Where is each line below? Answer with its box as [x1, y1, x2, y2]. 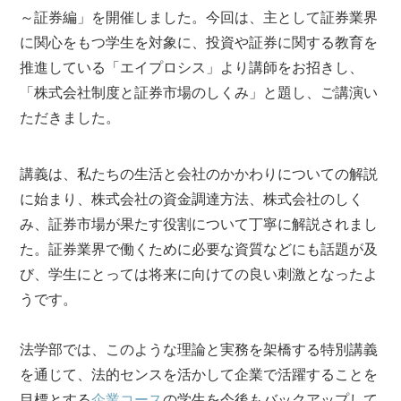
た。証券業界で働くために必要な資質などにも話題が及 [20, 238, 379, 259]
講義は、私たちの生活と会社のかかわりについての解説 [20, 163, 379, 183]
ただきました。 [20, 107, 121, 127]
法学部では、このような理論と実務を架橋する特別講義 [20, 338, 379, 359]
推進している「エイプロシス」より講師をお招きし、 [20, 56, 364, 77]
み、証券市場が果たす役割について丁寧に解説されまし [20, 213, 379, 234]
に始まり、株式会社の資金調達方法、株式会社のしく [20, 188, 364, 209]
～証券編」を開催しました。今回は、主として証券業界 [20, 6, 379, 27]
